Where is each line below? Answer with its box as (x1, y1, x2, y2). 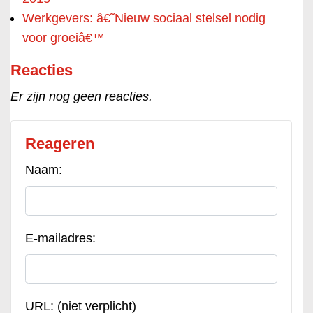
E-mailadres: (25, 231, 96, 245)
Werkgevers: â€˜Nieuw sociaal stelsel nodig (22, 11, 265, 25)
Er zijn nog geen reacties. (10, 89, 152, 103)
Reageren (25, 135, 94, 152)
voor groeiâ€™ (22, 31, 105, 45)
